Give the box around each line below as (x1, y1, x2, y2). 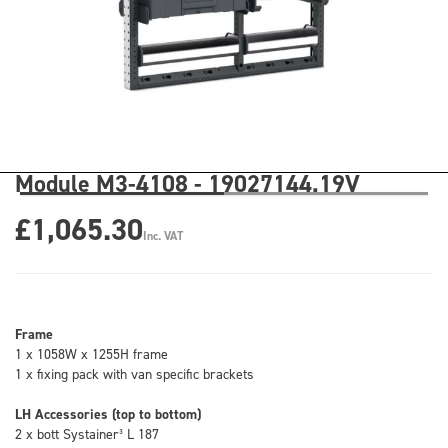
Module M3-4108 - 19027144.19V (15, 168, 360, 199)
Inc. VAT (143, 228, 183, 244)
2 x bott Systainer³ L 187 (15, 425, 159, 442)
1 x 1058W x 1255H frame (15, 345, 168, 362)
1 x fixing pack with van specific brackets (15, 365, 254, 382)
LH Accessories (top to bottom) (15, 405, 201, 423)
